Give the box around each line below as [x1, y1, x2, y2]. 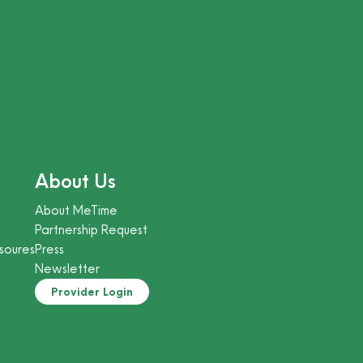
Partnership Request [35, 221, 148, 238]
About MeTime [35, 202, 118, 219]
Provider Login [51, 284, 134, 299]
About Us [35, 169, 117, 194]
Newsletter [35, 260, 100, 277]
